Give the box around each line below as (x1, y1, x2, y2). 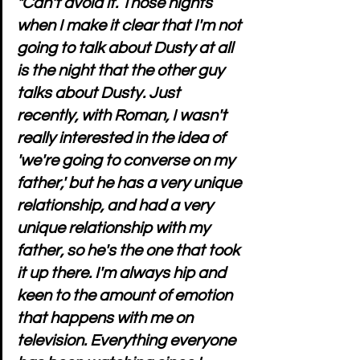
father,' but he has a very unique (17, 174, 244, 191)
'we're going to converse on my (17, 152, 238, 169)
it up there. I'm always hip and (17, 264, 229, 281)
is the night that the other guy (17, 62, 227, 79)
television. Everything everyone (17, 332, 239, 349)
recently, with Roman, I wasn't (17, 107, 230, 124)
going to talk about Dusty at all (17, 39, 236, 56)
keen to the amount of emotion (17, 287, 235, 304)
